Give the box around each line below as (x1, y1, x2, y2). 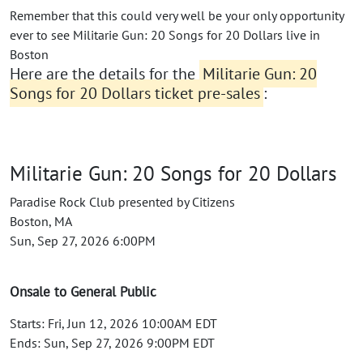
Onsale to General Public (10, 282, 156, 301)
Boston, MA (10, 212, 72, 229)
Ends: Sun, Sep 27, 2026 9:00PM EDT (10, 334, 215, 351)
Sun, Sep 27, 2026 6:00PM (10, 232, 156, 249)
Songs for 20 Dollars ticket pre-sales (10, 82, 260, 104)
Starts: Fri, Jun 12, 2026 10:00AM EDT (10, 314, 217, 331)
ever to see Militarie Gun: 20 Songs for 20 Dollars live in (10, 26, 320, 43)
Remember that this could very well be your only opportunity (10, 6, 344, 23)
